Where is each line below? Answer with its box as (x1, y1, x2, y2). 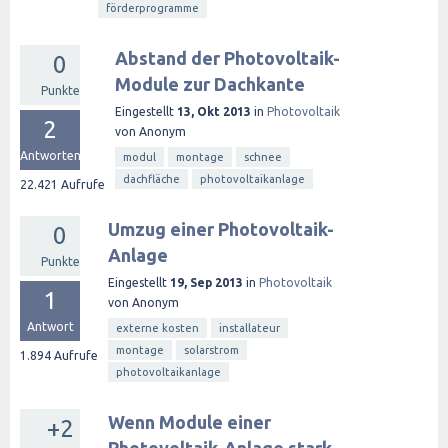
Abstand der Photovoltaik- (115, 48, 340, 68)
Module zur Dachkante (115, 74, 305, 94)
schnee (244, 151, 282, 163)
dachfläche (123, 173, 180, 185)
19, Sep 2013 (170, 276, 243, 289)
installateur (219, 322, 280, 334)
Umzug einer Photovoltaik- (108, 219, 334, 239)
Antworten (20, 149, 81, 162)
